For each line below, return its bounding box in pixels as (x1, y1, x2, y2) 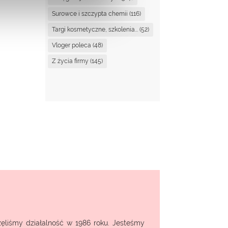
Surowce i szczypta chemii (52, 10, 128, 17)
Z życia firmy (52, 57, 89, 65)
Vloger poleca (52, 41, 92, 49)
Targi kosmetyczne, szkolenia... (52, 25, 138, 33)
